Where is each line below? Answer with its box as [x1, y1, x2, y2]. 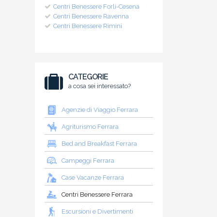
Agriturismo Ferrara [62, 123, 119, 131]
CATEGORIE [68, 72, 108, 82]
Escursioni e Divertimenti [62, 208, 133, 216]
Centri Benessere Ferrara [62, 191, 133, 199]
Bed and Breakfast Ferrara [62, 140, 137, 148]
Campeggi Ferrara [62, 157, 114, 165]
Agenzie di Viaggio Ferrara [62, 106, 138, 114]
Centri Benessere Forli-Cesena [53, 3, 139, 11]
